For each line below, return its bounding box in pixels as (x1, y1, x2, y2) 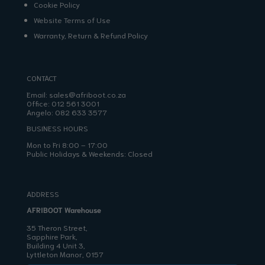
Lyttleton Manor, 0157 (26, 249, 104, 259)
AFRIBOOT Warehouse (26, 205, 101, 215)
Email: (26, 89, 49, 99)
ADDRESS (26, 188, 59, 198)
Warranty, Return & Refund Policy (34, 30, 148, 40)
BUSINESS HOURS (26, 123, 88, 133)
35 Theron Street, (26, 222, 88, 232)
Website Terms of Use (34, 14, 111, 24)
